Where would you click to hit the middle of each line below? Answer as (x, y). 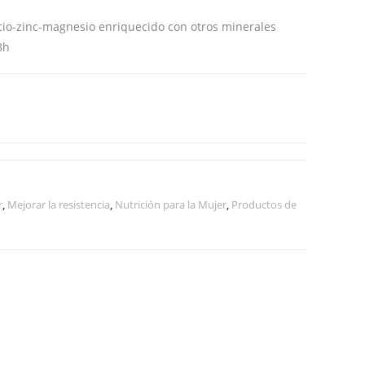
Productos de (264, 204)
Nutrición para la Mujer (170, 204)
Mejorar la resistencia (58, 204)
